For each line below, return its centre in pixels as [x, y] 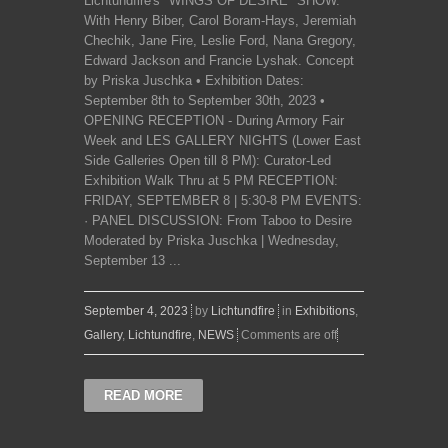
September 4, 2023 [136, 311]
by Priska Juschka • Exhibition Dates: [194, 81]
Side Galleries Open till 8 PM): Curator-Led [207, 161]
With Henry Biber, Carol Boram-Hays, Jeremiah [220, 21]
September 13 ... [132, 261]
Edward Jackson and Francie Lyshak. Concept [219, 61]
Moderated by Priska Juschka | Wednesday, [211, 241]
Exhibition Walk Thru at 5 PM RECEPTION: [211, 181]
